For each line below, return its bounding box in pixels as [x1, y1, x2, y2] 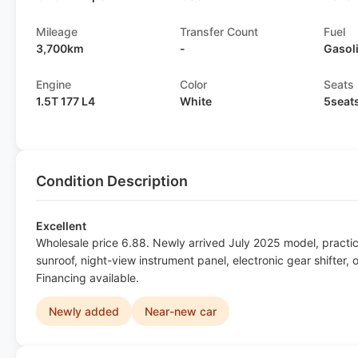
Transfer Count [180, 25, 259, 38]
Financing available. [36, 271, 139, 284]
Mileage [36, 25, 78, 38]
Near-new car [145, 304, 217, 318]
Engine [36, 78, 71, 91]
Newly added [49, 304, 119, 318]
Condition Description [36, 173, 188, 189]
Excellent [36, 219, 86, 233]
